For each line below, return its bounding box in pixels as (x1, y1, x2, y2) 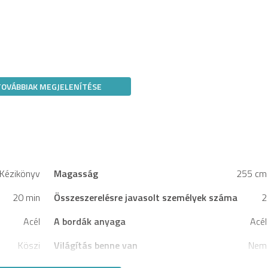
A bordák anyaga (53, 214, 126, 229)
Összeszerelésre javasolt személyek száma (53, 190, 237, 205)
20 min (12, 190, 40, 205)
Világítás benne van (53, 237, 138, 252)
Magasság (53, 166, 98, 181)
